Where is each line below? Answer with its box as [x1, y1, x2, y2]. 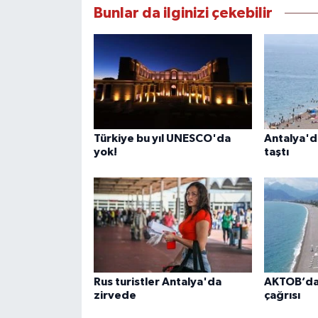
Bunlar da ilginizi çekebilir [93, 6, 273, 21]
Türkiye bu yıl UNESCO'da [93, 133, 231, 145]
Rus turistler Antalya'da [93, 276, 221, 288]
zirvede [93, 290, 136, 302]
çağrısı [263, 290, 300, 302]
